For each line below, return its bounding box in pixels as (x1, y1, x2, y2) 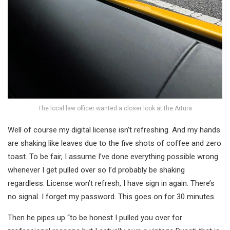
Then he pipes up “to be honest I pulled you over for (8, 213, 182, 222)
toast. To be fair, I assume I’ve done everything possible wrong (8, 151, 218, 161)
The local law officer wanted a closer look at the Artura (38, 104, 192, 112)
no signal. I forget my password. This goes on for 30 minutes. (8, 191, 216, 201)
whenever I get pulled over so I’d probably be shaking (8, 165, 185, 175)
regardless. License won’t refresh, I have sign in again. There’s (8, 178, 215, 188)
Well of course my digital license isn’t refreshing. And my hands (8, 125, 220, 135)
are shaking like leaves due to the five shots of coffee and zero (8, 138, 221, 148)
